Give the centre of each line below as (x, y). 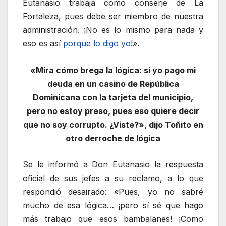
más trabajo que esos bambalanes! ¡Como (113, 219)
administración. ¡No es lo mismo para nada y (113, 30)
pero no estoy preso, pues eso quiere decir (113, 111)
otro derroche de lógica (113, 138)
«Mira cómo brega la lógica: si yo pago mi (113, 70)
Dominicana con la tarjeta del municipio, (113, 97)
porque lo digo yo (97, 43)
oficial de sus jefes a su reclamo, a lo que (113, 178)
